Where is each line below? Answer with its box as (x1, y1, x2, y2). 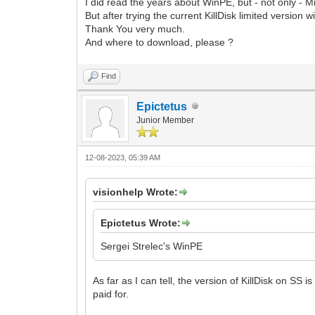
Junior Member (136, 115, 195, 125)
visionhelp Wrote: (93, 186, 179, 198)
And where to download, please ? (85, 36, 234, 48)
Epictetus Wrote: (101, 217, 181, 229)
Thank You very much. (85, 22, 186, 34)
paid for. (93, 288, 129, 300)
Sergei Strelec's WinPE (101, 240, 203, 252)
